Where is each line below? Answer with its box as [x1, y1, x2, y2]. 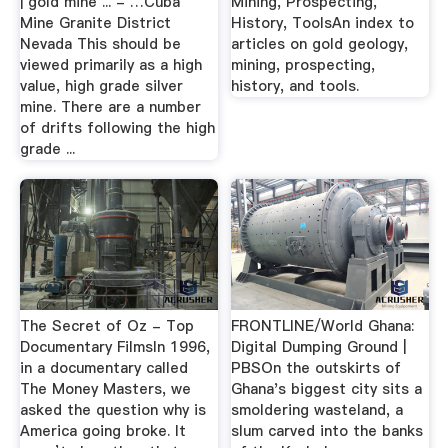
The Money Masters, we [19, 378, 191, 399]
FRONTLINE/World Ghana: [231, 315, 415, 336]
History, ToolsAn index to [231, 12, 415, 33]
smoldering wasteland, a [231, 399, 404, 420]
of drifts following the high [19, 117, 215, 138]
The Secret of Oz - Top [19, 315, 194, 336]
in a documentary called [19, 357, 188, 378]
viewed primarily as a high [19, 54, 202, 75]
